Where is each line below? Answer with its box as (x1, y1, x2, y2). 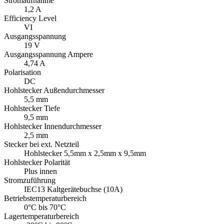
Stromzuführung (4, 176, 55, 185)
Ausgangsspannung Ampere (4, 50, 93, 59)
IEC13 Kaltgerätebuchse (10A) (24, 185, 122, 194)
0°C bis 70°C (24, 203, 66, 212)
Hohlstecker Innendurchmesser (4, 122, 101, 131)
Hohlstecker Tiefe (4, 104, 60, 113)
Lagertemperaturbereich (4, 212, 79, 221)
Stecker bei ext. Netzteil (4, 140, 79, 149)
